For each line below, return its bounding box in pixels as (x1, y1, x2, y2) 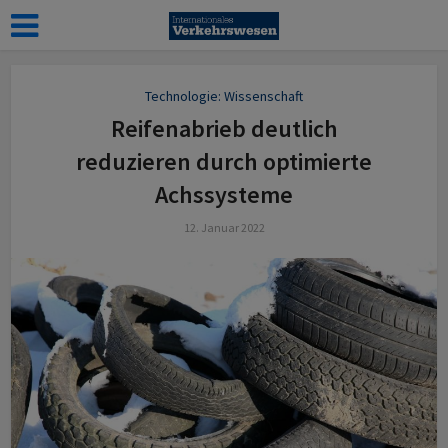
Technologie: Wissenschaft (145, 87, 303, 105)
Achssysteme (155, 179, 293, 210)
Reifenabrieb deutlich (110, 113, 338, 144)
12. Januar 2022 (183, 220, 265, 235)
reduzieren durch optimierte (76, 146, 372, 177)
